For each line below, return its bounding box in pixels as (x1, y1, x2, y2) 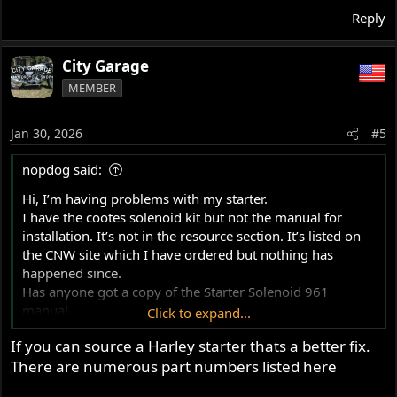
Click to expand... (147, 303, 252, 322)
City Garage (62, 56, 150, 77)
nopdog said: (22, 160, 103, 178)
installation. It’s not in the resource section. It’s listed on (22, 226, 362, 245)
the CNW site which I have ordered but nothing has (22, 245, 334, 263)
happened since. (22, 263, 122, 282)
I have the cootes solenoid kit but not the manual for (22, 207, 343, 226)
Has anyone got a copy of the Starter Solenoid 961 (22, 282, 330, 300)
